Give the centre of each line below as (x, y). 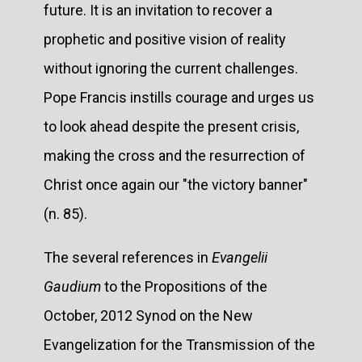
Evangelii (240, 257)
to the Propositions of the (184, 286)
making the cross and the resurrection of (175, 155)
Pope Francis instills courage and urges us (179, 97)
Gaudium (72, 286)
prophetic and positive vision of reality (165, 39)
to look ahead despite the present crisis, (171, 126)
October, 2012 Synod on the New (148, 315)
